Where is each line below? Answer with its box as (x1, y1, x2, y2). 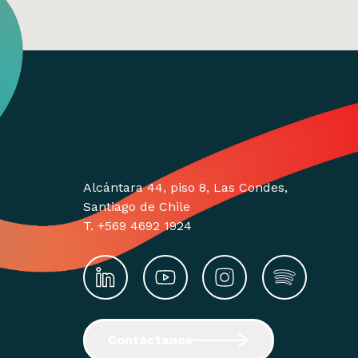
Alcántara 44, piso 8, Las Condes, (83, 179, 288, 195)
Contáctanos (108, 332, 193, 348)
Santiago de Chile (83, 198, 190, 214)
